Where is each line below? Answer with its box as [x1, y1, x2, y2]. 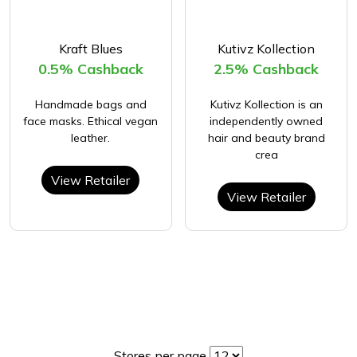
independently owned [210, 113, 324, 128]
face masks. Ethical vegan [23, 113, 159, 128]
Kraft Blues [58, 40, 123, 57]
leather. [71, 130, 111, 145]
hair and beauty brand [207, 130, 325, 145]
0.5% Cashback [37, 59, 143, 78]
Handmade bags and [34, 96, 147, 112]
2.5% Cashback [214, 59, 320, 78]
